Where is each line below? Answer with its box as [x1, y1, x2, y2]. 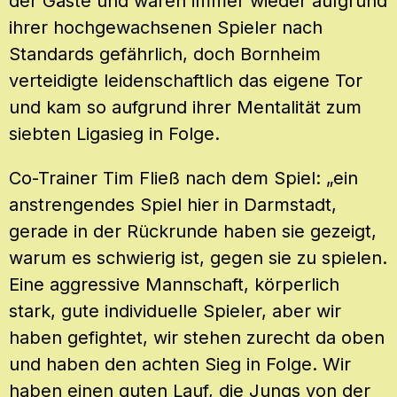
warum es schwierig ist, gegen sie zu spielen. [9, 246, 387, 269]
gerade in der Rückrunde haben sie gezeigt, [9, 220, 377, 242]
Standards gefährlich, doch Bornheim [9, 43, 321, 65]
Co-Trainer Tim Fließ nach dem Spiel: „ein [9, 167, 358, 189]
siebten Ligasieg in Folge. [9, 122, 220, 144]
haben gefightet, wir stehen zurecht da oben [9, 326, 385, 348]
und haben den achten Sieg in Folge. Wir [9, 353, 351, 375]
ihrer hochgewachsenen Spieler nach [9, 16, 323, 38]
